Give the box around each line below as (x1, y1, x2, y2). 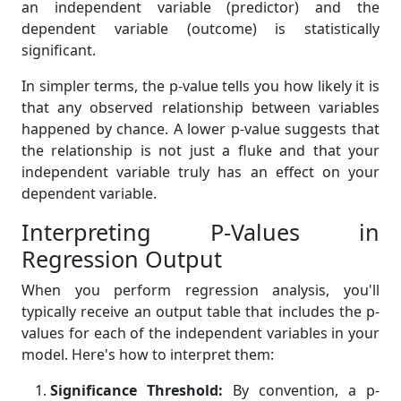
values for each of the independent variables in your (21, 323, 380, 343)
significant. (21, 40, 96, 60)
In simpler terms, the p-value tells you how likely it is (21, 76, 380, 96)
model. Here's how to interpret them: (21, 345, 274, 364)
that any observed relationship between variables (21, 98, 380, 117)
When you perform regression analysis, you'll (21, 280, 380, 300)
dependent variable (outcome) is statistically (21, 19, 380, 38)
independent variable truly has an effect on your (21, 162, 380, 182)
